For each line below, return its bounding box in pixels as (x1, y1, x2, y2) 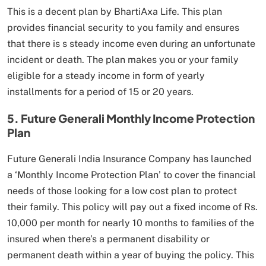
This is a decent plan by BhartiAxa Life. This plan (7, 5, 222, 17)
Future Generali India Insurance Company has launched (7, 153, 252, 164)
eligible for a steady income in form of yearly (7, 69, 205, 81)
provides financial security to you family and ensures (7, 21, 239, 33)
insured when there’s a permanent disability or (7, 233, 210, 245)
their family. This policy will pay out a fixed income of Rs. (7, 201, 258, 213)
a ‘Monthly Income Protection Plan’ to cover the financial (7, 169, 256, 180)
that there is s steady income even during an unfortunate (7, 37, 255, 49)
